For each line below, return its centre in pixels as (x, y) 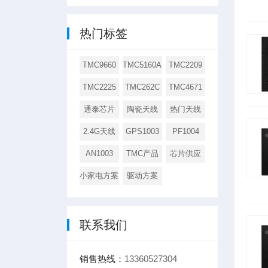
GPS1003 (142, 131)
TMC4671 (186, 87)
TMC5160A (142, 65)
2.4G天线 (99, 131)
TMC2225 (99, 87)
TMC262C (142, 87)
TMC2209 (186, 65)
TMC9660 (99, 65)
